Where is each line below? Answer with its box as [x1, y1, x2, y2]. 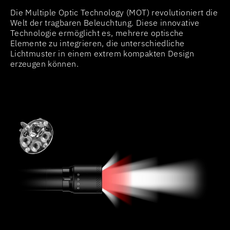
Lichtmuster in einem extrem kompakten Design [10, 48, 195, 59]
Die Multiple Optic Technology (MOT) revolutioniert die [10, 7, 218, 18]
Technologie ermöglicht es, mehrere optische [10, 28, 184, 39]
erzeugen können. [10, 59, 79, 69]
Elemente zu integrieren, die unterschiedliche [10, 38, 185, 49]
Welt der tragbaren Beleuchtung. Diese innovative [10, 17, 200, 28]
